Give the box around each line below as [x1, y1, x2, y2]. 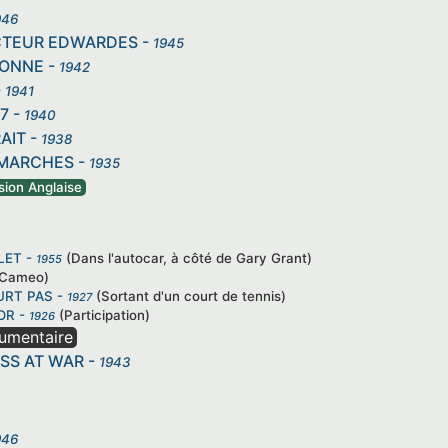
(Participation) [59, 306, 150, 323]
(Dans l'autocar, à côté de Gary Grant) [66, 249, 312, 266]
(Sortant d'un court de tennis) [96, 287, 286, 304]
